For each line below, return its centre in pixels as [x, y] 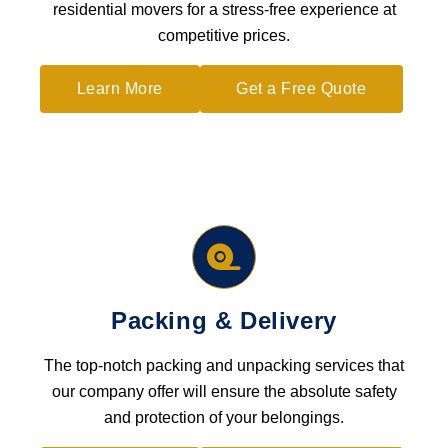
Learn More [119, 88]
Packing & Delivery [224, 320]
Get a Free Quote [301, 88]
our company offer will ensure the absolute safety [224, 391]
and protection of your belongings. [224, 417]
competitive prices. [224, 35]
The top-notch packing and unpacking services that [224, 365]
